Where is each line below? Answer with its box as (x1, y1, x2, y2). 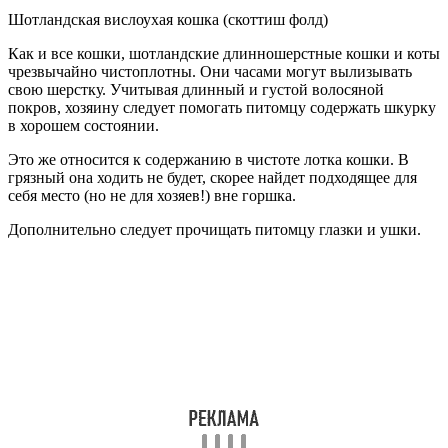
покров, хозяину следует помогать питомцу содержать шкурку (8, 98, 436, 116)
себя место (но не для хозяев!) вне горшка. (8, 186, 296, 204)
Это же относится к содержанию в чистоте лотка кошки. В (8, 150, 409, 168)
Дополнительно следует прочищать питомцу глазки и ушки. (8, 220, 421, 238)
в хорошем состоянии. (8, 116, 159, 134)
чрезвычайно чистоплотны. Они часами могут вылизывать (8, 62, 412, 80)
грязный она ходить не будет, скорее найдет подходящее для (8, 168, 417, 186)
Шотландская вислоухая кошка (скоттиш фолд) (8, 10, 328, 28)
